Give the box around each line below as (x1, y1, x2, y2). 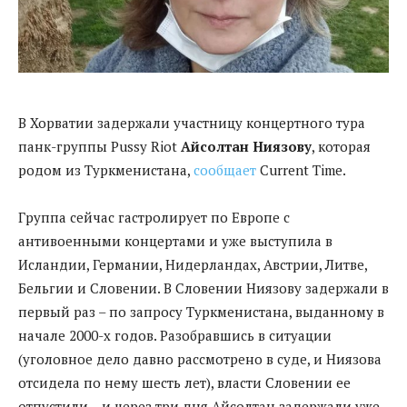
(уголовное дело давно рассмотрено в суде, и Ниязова (18, 349, 382, 368)
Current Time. (256, 160, 346, 179)
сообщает (194, 160, 256, 179)
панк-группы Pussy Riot (18, 136, 181, 155)
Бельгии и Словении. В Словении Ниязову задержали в (18, 278, 389, 297)
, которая (312, 136, 371, 155)
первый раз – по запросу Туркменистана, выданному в (18, 302, 384, 321)
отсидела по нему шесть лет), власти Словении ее (18, 372, 351, 392)
